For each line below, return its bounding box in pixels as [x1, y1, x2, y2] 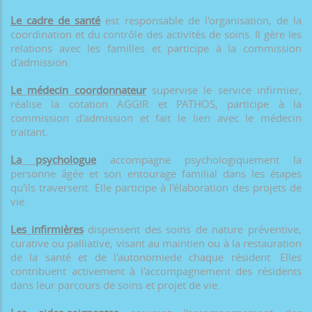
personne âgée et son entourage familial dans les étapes [10, 166, 302, 181]
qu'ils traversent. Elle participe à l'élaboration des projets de [10, 180, 302, 195]
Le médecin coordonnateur [10, 83, 146, 97]
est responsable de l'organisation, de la [100, 13, 302, 28]
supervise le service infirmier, [146, 83, 302, 97]
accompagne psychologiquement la [96, 153, 302, 167]
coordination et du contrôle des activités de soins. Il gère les [10, 27, 302, 42]
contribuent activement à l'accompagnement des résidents [10, 264, 302, 279]
